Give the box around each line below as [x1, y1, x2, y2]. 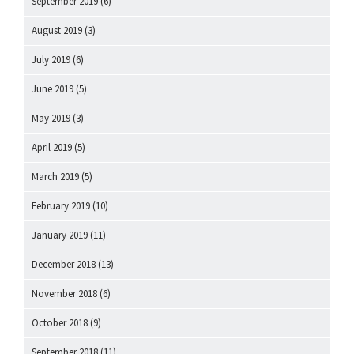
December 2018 [32, 257, 96, 271]
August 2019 [32, 23, 82, 37]
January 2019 [32, 228, 88, 242]
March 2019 [32, 169, 79, 183]
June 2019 [32, 81, 73, 96]
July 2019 [32, 52, 70, 66]
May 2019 [32, 111, 70, 125]
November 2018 [32, 286, 97, 300]
